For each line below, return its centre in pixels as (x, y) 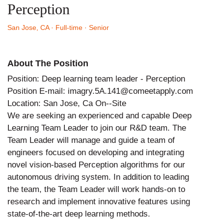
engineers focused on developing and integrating (96, 152)
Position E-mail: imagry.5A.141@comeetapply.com (100, 91)
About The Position (48, 63)
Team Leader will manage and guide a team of (91, 140)
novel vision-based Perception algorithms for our (96, 165)
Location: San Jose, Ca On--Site (67, 103)
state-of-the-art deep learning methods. (79, 214)
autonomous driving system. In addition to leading (98, 177)
